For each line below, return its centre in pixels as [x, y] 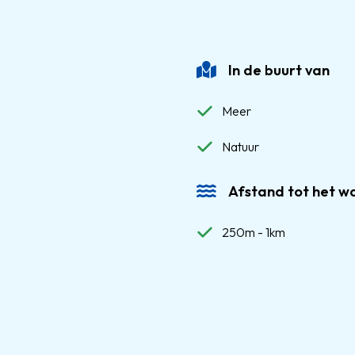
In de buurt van [279, 70]
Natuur [240, 147]
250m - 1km [254, 232]
